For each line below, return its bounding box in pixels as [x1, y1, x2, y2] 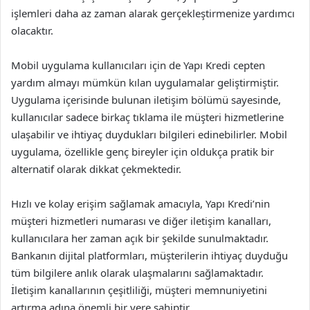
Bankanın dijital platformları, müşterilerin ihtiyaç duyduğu [11, 248, 288, 262]
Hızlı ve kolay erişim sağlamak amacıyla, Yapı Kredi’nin [11, 197, 270, 210]
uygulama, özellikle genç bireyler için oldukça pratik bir [11, 145, 274, 158]
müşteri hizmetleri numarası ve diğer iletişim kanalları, [11, 214, 271, 228]
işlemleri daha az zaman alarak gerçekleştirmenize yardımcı [11, 6, 295, 20]
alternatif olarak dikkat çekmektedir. [11, 162, 181, 176]
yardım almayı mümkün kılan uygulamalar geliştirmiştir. [11, 75, 279, 89]
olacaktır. [11, 24, 53, 37]
